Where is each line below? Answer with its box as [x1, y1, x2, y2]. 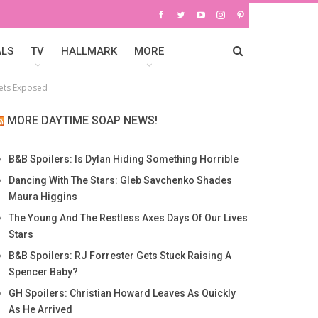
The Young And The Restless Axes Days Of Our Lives [8, 212, 248, 224]
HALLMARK [61, 45, 117, 57]
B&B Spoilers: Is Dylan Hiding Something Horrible [8, 153, 238, 165]
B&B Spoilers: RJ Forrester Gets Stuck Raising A [8, 250, 231, 261]
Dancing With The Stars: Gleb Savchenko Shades [8, 175, 232, 186]
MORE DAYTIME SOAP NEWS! [6, 114, 158, 127]
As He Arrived [8, 304, 72, 315]
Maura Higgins [8, 191, 77, 202]
